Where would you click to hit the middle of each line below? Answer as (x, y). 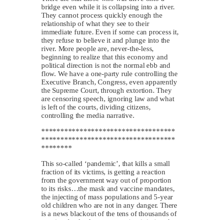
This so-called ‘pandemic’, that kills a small (106, 163)
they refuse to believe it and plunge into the (106, 40)
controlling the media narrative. (88, 115)
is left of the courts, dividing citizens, (96, 107)
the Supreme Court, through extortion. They (107, 90)
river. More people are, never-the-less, (98, 48)
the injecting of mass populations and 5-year (107, 197)
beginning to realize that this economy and (105, 57)
